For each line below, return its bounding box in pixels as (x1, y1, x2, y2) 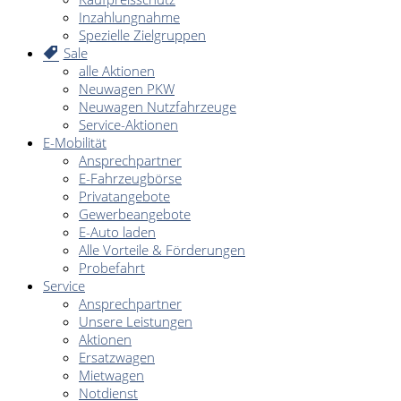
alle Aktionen (79, 61, 155, 80)
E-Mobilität (43, 132, 107, 151)
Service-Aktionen (79, 115, 178, 133)
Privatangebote (79, 186, 170, 205)
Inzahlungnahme (79, 7, 180, 26)
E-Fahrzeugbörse (79, 168, 182, 187)
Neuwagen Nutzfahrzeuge (79, 97, 236, 115)
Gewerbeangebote (79, 204, 191, 223)
